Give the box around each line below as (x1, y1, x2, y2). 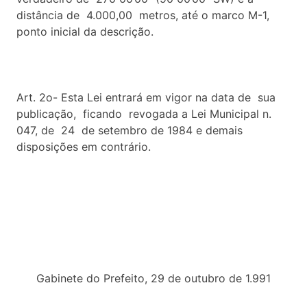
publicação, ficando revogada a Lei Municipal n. (16, 106, 271, 121)
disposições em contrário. (16, 139, 151, 153)
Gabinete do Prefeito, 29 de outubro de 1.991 (36, 271, 271, 285)
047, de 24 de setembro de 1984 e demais (16, 123, 243, 137)
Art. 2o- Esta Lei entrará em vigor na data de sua (16, 90, 275, 104)
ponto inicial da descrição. (16, 24, 153, 38)
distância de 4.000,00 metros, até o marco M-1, (16, 8, 269, 22)
